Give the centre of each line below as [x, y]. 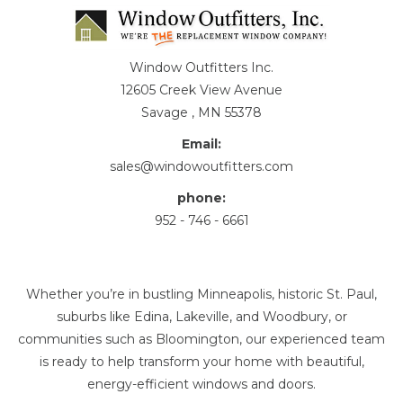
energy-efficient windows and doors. [201, 384]
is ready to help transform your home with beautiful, [201, 361]
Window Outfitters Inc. [201, 67]
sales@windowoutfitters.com [201, 166]
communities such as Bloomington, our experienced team [201, 339]
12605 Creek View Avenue [201, 90]
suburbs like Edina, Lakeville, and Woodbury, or [201, 316]
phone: [201, 197]
